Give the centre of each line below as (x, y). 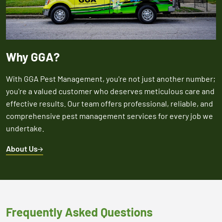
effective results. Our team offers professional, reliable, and (110, 103)
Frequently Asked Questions (79, 212)
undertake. (25, 128)
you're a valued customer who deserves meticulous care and (110, 91)
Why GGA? (33, 56)
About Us (22, 148)
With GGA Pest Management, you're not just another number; (111, 78)
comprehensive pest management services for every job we (110, 115)
